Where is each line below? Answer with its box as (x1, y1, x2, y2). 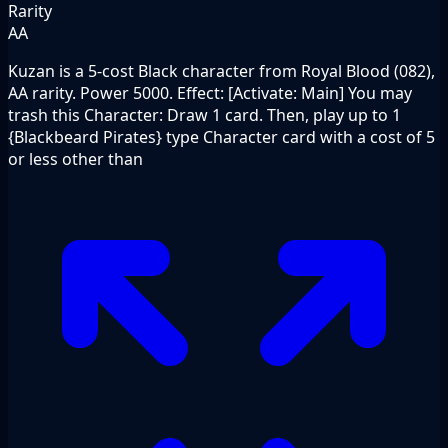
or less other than (8, 147, 143, 170)
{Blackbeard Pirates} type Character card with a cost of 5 (8, 125, 435, 148)
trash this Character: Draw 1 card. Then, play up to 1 (8, 103, 401, 126)
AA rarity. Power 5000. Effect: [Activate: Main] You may (8, 81, 412, 104)
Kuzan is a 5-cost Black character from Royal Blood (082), (8, 59, 435, 82)
